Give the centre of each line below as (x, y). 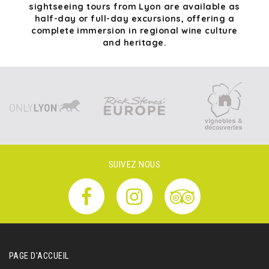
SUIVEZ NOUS (134, 165)
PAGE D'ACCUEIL (39, 256)
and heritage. (134, 43)
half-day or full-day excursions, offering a (134, 19)
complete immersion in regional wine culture (134, 31)
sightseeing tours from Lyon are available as (134, 7)
